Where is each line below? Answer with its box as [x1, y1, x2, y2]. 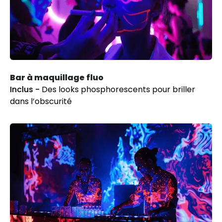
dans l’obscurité [10, 95, 72, 107]
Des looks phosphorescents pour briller [42, 83, 195, 95]
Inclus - [10, 83, 42, 95]
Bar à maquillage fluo [10, 71, 104, 83]
